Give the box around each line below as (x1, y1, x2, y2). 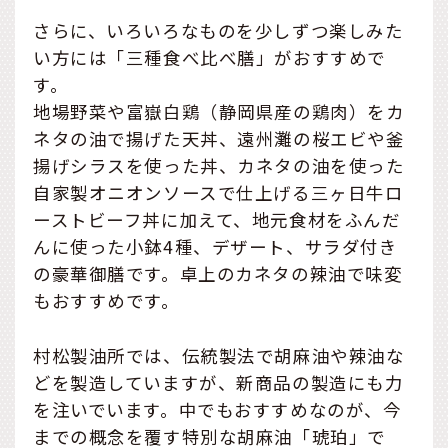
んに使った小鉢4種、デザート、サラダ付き (33, 233, 398, 259)
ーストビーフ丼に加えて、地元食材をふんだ (33, 206, 401, 232)
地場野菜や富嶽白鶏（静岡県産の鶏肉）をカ (33, 98, 405, 124)
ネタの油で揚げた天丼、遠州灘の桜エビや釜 (33, 125, 405, 151)
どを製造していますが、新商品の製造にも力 (33, 369, 404, 395)
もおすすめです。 (33, 287, 180, 313)
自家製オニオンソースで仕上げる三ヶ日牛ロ (33, 179, 404, 205)
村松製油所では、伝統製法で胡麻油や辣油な (33, 342, 405, 368)
